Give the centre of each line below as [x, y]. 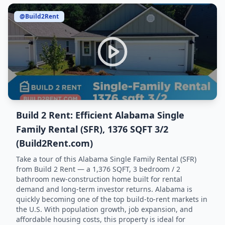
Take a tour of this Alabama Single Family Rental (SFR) [106, 159]
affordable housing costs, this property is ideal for [101, 219]
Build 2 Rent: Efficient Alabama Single [100, 115]
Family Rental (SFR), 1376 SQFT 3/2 [92, 129]
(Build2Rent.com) [54, 143]
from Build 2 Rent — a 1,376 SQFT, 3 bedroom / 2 [98, 169]
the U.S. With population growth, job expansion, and [104, 209]
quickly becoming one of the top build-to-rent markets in [112, 199]
